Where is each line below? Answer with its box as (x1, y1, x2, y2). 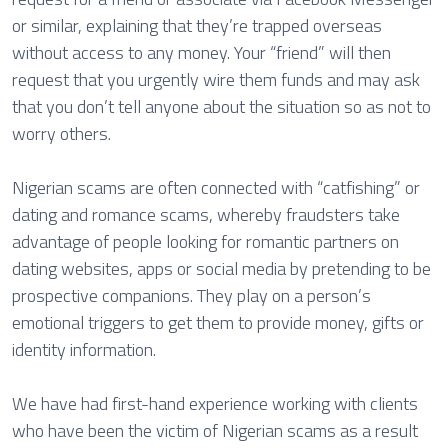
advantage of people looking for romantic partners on (12, 228, 399, 255)
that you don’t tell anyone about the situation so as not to (12, 93, 431, 120)
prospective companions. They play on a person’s (12, 282, 371, 309)
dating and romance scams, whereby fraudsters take (12, 201, 400, 228)
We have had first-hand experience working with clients (12, 390, 418, 417)
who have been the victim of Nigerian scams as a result (12, 417, 418, 444)
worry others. (12, 120, 111, 147)
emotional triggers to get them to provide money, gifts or (12, 309, 424, 336)
